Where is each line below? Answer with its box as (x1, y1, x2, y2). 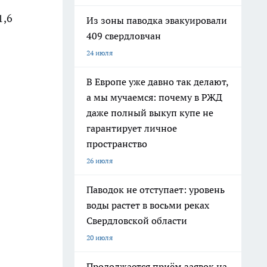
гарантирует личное (86, 122, 177, 134)
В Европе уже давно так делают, (86, 76, 229, 88)
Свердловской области (86, 215, 187, 226)
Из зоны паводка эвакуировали (86, 14, 227, 26)
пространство (86, 138, 147, 150)
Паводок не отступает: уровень (86, 184, 225, 195)
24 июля (86, 48, 113, 57)
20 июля (86, 233, 113, 242)
